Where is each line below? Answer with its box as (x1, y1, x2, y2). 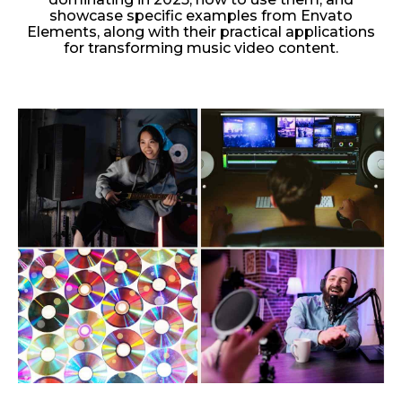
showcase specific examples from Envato (49, 6, 353, 24)
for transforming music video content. (64, 39, 338, 57)
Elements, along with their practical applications (27, 22, 375, 40)
